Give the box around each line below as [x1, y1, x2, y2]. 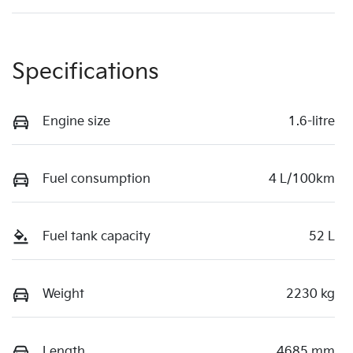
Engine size [43, 113, 110, 129]
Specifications [12, 58, 159, 85]
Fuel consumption [43, 171, 150, 187]
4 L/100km [269, 171, 335, 187]
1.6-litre [288, 113, 335, 129]
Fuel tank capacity [43, 229, 150, 244]
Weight [43, 286, 84, 302]
